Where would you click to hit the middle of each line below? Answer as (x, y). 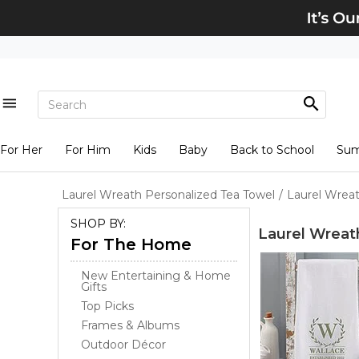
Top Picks (107, 306)
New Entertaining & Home (156, 276)
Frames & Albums (130, 325)
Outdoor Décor (123, 345)
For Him (87, 150)
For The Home (131, 244)
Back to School (272, 150)
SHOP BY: (98, 224)
